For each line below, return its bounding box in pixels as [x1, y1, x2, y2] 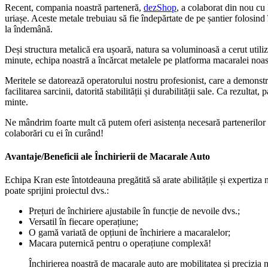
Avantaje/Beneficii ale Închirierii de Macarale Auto [5, 151, 210, 162]
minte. [5, 96, 28, 107]
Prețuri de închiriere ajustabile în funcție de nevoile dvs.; [29, 206, 240, 217]
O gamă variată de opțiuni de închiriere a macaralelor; [29, 227, 230, 238]
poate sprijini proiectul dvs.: [5, 185, 109, 196]
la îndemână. [5, 23, 53, 34]
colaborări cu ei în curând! [5, 127, 103, 138]
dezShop [144, 2, 176, 13]
